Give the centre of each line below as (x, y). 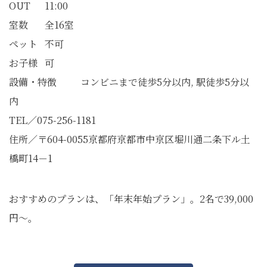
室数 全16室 (41, 24)
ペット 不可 (36, 44)
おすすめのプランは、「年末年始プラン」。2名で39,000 (131, 198)
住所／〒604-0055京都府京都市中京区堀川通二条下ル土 (130, 139)
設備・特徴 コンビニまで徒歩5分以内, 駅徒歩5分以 (129, 82)
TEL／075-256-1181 (52, 120)
